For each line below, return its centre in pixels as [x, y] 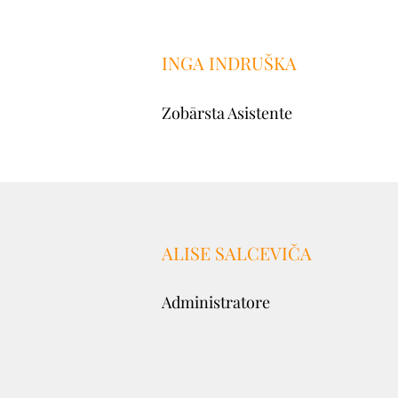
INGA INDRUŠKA [229, 63]
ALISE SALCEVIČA [237, 253]
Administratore [216, 302]
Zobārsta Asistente [227, 113]
